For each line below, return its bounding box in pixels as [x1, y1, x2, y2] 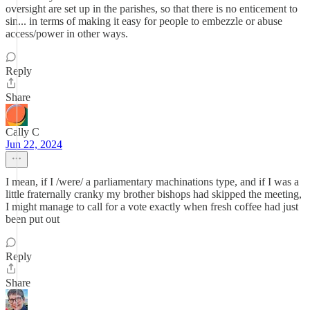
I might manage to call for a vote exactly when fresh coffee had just [6, 201, 298, 212]
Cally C [6, 126, 39, 138]
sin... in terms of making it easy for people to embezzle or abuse [6, 15, 282, 27]
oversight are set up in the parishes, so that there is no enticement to [6, 3, 298, 15]
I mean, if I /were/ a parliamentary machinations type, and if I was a [6, 176, 299, 188]
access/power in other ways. [6, 28, 128, 39]
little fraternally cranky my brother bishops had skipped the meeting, [6, 188, 302, 200]
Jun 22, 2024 [6, 138, 62, 150]
